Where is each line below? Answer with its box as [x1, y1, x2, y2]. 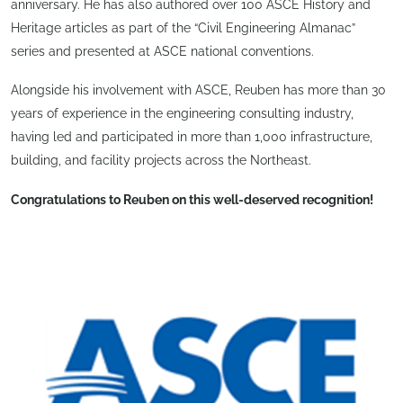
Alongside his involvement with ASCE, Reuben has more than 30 [11, 83, 386, 97]
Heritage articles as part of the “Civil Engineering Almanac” [11, 20, 355, 35]
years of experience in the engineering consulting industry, [11, 106, 354, 121]
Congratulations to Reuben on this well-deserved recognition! [11, 192, 373, 207]
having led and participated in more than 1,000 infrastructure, [11, 130, 372, 144]
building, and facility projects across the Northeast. [11, 153, 311, 167]
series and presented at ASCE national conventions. [11, 43, 314, 58]
